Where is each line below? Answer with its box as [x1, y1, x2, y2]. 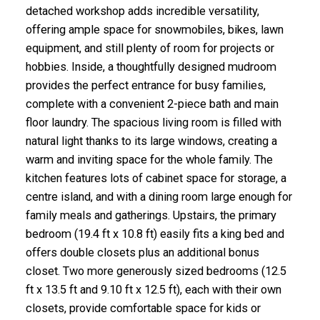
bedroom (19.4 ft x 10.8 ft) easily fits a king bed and [25, 227, 284, 241]
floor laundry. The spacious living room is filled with [25, 116, 281, 130]
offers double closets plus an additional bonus [25, 246, 259, 260]
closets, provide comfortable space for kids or [25, 301, 261, 316]
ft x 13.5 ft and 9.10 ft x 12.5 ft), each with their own [25, 283, 281, 297]
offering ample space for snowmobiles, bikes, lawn [25, 23, 284, 37]
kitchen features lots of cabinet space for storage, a [25, 171, 286, 186]
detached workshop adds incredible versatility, [25, 4, 259, 19]
